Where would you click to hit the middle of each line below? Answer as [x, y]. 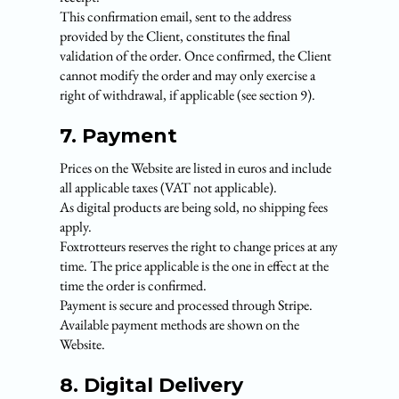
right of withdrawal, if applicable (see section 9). [188, 95]
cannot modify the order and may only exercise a [188, 75]
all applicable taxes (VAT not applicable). [169, 187]
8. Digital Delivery [152, 385]
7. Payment [119, 136]
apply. [76, 227]
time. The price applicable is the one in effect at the [195, 266]
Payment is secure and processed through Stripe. [187, 305]
